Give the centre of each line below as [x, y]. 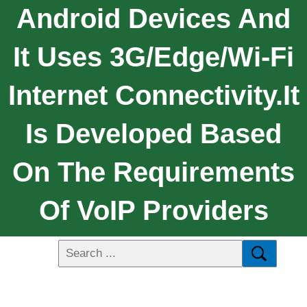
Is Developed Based [153, 133]
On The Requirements [153, 172]
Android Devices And [153, 18]
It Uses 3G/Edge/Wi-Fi [153, 57]
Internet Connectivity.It [153, 95]
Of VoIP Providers [153, 210]
